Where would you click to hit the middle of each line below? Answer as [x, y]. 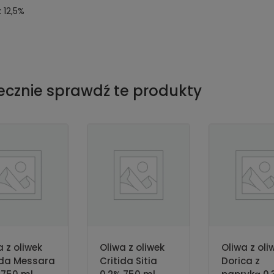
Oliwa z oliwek [132, 247]
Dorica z [241, 261]
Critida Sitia [128, 261]
